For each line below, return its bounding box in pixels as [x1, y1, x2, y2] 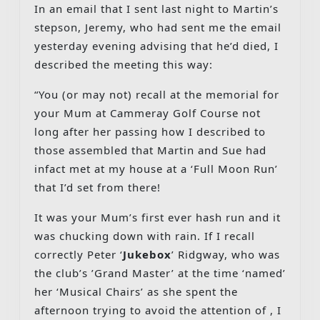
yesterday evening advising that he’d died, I [34, 38, 279, 53]
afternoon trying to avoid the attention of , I [34, 302, 281, 317]
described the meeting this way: [34, 56, 213, 71]
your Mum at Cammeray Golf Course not [34, 105, 261, 120]
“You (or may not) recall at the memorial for [34, 86, 279, 101]
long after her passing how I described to [34, 124, 266, 139]
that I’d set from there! [34, 179, 161, 194]
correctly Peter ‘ [34, 246, 123, 261]
